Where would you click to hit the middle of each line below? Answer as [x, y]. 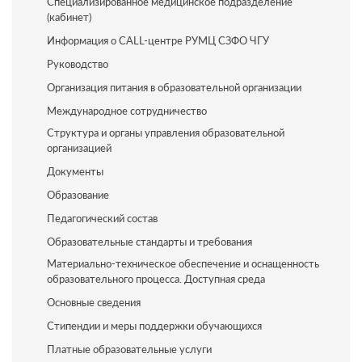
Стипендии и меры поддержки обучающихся [154, 326]
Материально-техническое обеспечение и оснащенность [183, 263]
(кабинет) [69, 17]
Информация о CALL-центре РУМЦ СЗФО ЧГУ [158, 40]
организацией [79, 148]
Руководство [77, 64]
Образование [78, 195]
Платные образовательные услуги [129, 349]
